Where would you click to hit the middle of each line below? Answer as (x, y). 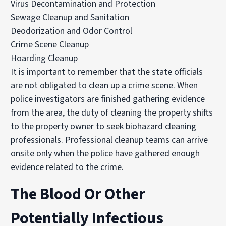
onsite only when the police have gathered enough (105, 153)
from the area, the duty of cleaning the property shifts (112, 112)
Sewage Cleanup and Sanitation (70, 17)
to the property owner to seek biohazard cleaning (104, 126)
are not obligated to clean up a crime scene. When (104, 85)
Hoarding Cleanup (44, 58)
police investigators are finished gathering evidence (108, 99)
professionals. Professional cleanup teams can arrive (109, 140)
